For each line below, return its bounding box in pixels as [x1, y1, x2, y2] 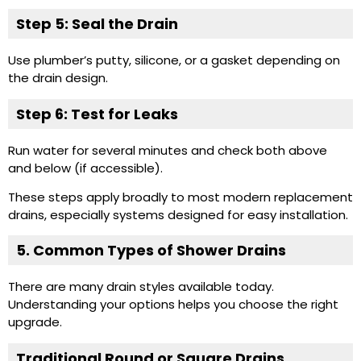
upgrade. [8, 313, 62, 331]
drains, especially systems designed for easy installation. [8, 205, 348, 223]
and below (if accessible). [8, 159, 163, 176]
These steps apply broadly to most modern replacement [8, 188, 353, 205]
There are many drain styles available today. [8, 278, 274, 296]
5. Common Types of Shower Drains [16, 240, 286, 261]
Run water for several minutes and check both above [8, 141, 327, 159]
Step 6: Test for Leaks [16, 103, 178, 124]
